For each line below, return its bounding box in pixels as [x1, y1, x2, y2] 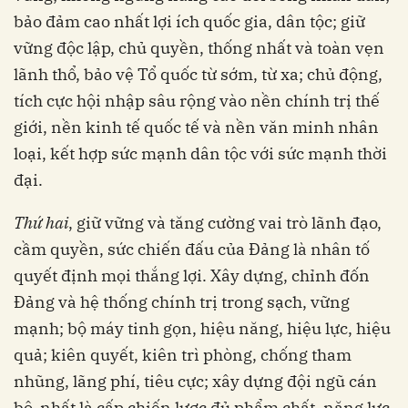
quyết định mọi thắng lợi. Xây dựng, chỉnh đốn [14, 265, 370, 287]
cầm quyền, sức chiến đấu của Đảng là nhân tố [14, 239, 370, 260]
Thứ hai [14, 212, 68, 234]
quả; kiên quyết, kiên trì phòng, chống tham [14, 344, 352, 366]
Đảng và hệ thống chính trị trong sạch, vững [14, 291, 350, 313]
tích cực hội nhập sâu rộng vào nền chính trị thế [14, 90, 380, 112]
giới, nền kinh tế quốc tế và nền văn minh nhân [14, 117, 379, 138]
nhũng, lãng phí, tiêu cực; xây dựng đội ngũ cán [14, 371, 377, 393]
